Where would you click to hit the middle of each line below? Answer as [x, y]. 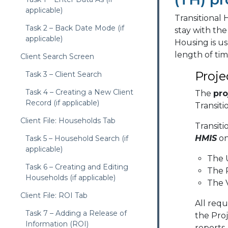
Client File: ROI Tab [54, 195]
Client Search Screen [57, 56]
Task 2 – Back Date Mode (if [75, 28]
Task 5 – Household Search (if [77, 138]
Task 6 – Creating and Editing [77, 167]
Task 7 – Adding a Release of [76, 213]
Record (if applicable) [62, 103]
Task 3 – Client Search [64, 74]
